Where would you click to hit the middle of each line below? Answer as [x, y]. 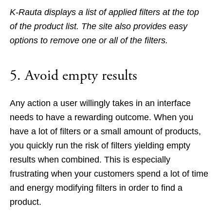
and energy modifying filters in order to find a [96, 188]
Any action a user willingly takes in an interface [100, 103]
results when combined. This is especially [90, 160]
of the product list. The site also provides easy [99, 27]
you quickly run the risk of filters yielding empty [100, 146]
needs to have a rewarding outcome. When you [101, 118]
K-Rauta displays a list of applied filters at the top [104, 12]
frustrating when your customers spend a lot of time [109, 174]
